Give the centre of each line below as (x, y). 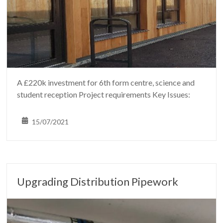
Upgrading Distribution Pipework (98, 182)
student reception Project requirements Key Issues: (104, 95)
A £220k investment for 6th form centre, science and (106, 83)
